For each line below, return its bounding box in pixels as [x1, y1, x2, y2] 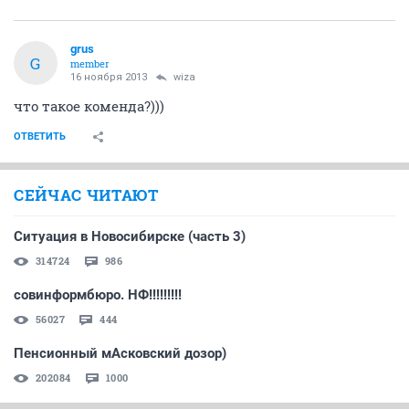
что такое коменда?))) [14, 97, 164, 115]
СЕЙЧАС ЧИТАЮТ [14, 184, 159, 205]
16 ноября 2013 [70, 71, 147, 83]
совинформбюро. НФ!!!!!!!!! [14, 287, 182, 303]
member [70, 57, 110, 70]
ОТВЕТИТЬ [14, 131, 66, 142]
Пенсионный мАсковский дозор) [14, 345, 226, 362]
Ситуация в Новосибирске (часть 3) [14, 228, 246, 245]
